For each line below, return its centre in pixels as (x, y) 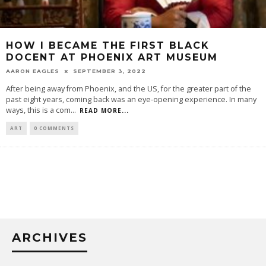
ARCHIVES (50, 237)
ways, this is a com (38, 110)
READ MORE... (104, 110)
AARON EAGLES (33, 71)
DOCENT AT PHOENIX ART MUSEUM (112, 57)
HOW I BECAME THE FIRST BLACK (108, 45)
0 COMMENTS (54, 128)
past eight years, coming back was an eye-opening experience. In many (131, 99)
